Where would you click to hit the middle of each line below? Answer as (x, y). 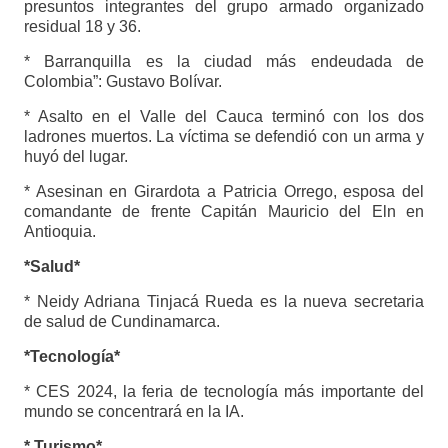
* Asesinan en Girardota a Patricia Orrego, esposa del (224, 191)
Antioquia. (59, 231)
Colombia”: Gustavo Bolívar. (122, 81)
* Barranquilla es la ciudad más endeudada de (224, 61)
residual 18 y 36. (82, 26)
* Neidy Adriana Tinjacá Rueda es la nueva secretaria (224, 301)
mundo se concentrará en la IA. (133, 411)
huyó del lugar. (75, 156)
